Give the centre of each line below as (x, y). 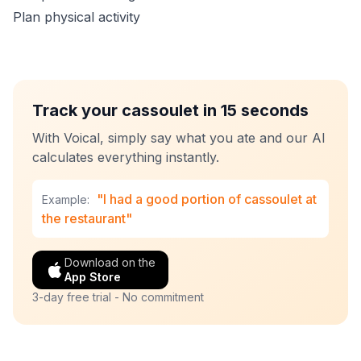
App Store (93, 277)
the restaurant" (87, 218)
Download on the (110, 262)
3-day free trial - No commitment (118, 297)
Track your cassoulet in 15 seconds (170, 110)
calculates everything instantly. (126, 157)
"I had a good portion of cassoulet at (207, 199)
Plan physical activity (77, 17)
